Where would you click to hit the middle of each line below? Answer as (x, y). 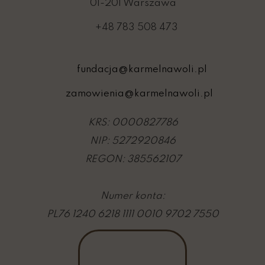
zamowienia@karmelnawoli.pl (139, 94)
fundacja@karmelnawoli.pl (142, 70)
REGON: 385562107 (133, 159)
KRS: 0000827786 (133, 123)
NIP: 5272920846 (133, 141)
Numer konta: (133, 196)
